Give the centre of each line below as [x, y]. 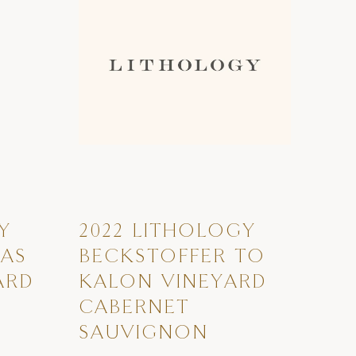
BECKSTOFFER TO [172, 258]
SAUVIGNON [143, 334]
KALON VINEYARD [173, 283]
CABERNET [134, 309]
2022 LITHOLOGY [167, 232]
